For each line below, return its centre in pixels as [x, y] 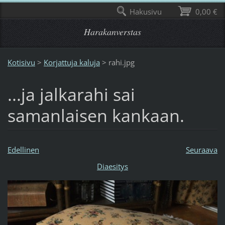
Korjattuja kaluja [72, 62]
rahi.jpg [121, 62]
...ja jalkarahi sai [71, 94]
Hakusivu [146, 12]
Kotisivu [21, 62]
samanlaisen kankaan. [96, 115]
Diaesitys [113, 166]
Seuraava [201, 149]
